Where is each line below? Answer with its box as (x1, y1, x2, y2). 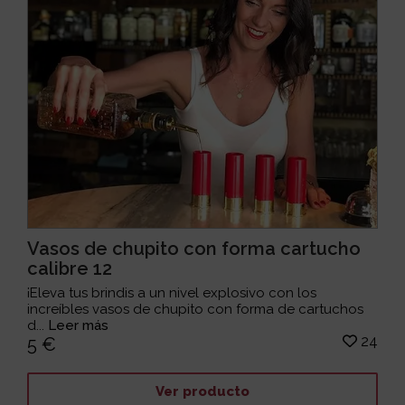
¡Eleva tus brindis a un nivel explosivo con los (27, 285, 317, 302)
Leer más (48, 317, 109, 334)
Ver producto (155, 382, 250, 400)
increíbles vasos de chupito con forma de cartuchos (27, 301, 364, 318)
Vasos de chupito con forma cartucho (27, 238, 362, 260)
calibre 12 (27, 258, 113, 280)
